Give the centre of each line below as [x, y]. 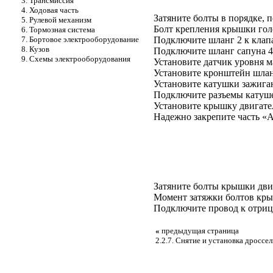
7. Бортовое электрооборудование [80, 39]
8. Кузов [35, 49]
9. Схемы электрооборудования [76, 59]
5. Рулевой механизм [56, 20]
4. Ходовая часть [50, 10]
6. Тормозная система [58, 30]
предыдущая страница [199, 231]
